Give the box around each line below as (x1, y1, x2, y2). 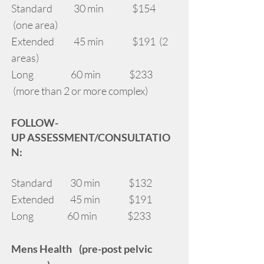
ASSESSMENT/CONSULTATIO (27, 131, 170, 144)
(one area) (11, 18, 58, 31)
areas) (11, 51, 39, 64)
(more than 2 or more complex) (11, 84, 148, 97)
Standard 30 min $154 (11, 2, 156, 15)
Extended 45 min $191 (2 (11, 35, 168, 48)
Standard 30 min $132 (11, 176, 152, 189)
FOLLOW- (11, 116, 58, 129)
